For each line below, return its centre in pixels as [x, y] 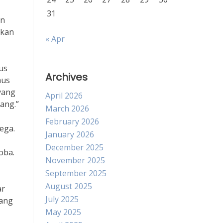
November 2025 [75, 160]
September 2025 [76, 173]
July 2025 [62, 199]
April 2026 [64, 96]
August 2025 [69, 186]
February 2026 [72, 121]
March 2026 [67, 109]
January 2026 [70, 134]
